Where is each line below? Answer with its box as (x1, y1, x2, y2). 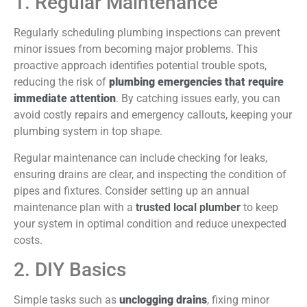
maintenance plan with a (14, 200, 136, 214)
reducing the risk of (14, 75, 109, 89)
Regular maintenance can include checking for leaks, (14, 151, 267, 164)
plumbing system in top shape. (14, 125, 162, 138)
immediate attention (14, 92, 116, 106)
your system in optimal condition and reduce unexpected (14, 217, 286, 230)
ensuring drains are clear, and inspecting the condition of (14, 167, 286, 181)
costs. (14, 233, 42, 247)
